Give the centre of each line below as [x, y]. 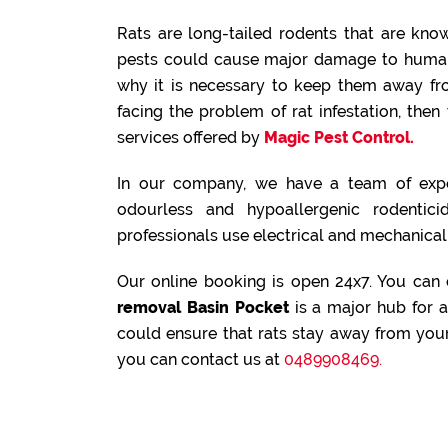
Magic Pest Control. [339, 137]
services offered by [190, 137]
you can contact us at [200, 359]
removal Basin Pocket [203, 307]
